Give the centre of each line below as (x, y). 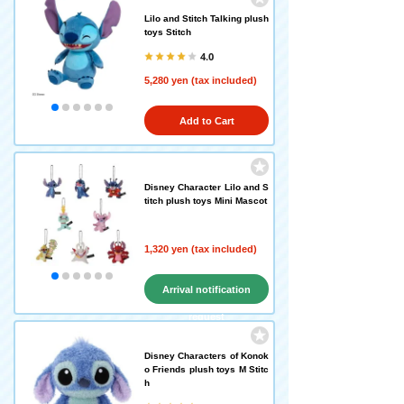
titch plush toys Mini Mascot (206, 201)
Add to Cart (207, 121)
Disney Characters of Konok (207, 356)
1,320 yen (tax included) (201, 249)
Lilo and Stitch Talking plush (207, 18)
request (207, 317)
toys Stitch (168, 32)
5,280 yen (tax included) (201, 80)
